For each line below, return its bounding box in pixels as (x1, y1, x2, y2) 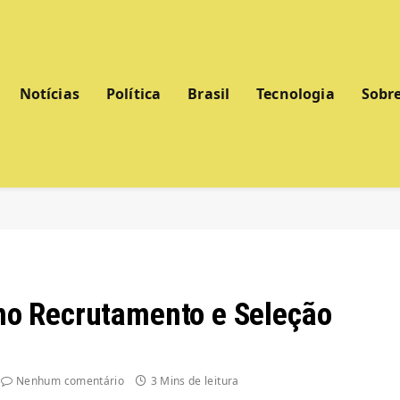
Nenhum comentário (16, 372, 125, 388)
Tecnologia (256, 83, 335, 104)
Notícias (19, 83, 79, 104)
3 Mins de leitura (150, 372, 239, 388)
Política (105, 83, 162, 104)
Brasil (187, 83, 230, 104)
